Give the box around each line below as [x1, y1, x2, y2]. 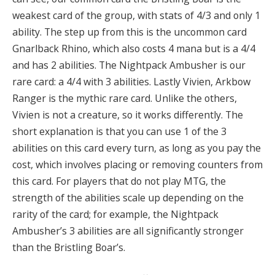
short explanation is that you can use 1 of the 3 [12, 124, 227, 138]
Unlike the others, [155, 91, 237, 105]
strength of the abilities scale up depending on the [12, 190, 244, 204]
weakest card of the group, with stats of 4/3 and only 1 [12, 8, 260, 22]
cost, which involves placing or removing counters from [12, 157, 263, 171]
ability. [12, 25, 42, 39]
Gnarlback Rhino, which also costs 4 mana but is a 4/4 [12, 41, 255, 55]
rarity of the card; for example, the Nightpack [12, 207, 219, 221]
